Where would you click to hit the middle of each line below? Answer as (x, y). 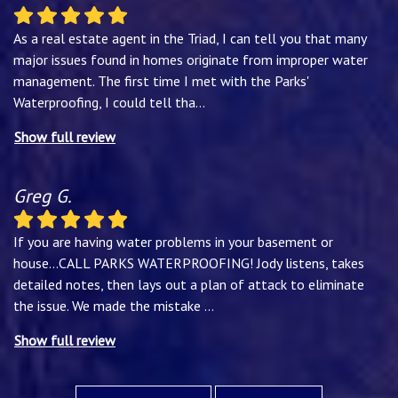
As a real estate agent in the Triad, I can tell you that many (190, 38)
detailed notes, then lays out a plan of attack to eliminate (189, 284)
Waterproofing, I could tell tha (104, 102)
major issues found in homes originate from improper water (191, 59)
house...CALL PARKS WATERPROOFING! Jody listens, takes (189, 263)
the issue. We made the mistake (109, 305)
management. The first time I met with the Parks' (161, 80)
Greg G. (42, 195)
